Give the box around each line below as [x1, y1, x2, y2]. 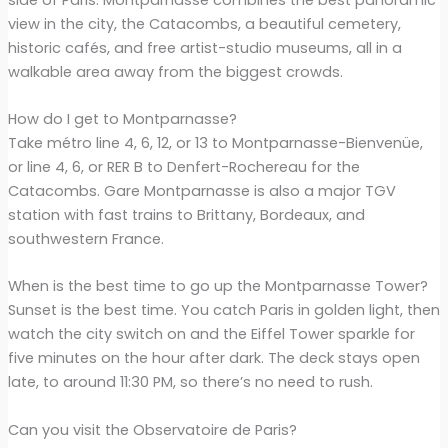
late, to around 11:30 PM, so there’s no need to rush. [7, 372, 373, 393]
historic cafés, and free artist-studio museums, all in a [7, 37, 402, 58]
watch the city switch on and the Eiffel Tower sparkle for [7, 324, 415, 345]
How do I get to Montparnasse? [7, 109, 237, 130]
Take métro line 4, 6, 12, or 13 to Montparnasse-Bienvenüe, [7, 133, 423, 154]
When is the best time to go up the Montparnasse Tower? [7, 276, 428, 297]
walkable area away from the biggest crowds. [7, 61, 343, 82]
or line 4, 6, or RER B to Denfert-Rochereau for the [7, 157, 360, 178]
